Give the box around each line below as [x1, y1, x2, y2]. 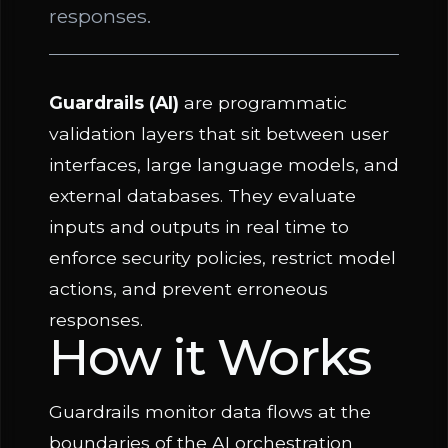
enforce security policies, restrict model [49, 247, 396, 268]
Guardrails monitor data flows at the [49, 401, 371, 422]
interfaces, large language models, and [49, 154, 399, 175]
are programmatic [179, 92, 347, 113]
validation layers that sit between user [49, 123, 389, 144]
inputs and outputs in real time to [49, 216, 349, 237]
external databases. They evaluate [49, 185, 356, 206]
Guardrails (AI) [49, 92, 179, 113]
